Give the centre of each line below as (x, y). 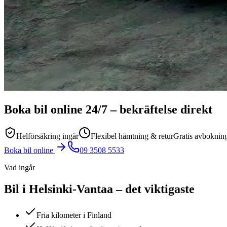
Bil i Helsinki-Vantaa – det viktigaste (99, 189)
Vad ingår (20, 167)
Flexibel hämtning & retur (132, 136)
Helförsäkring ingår (47, 136)
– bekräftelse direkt (160, 109)
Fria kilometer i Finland (74, 215)
